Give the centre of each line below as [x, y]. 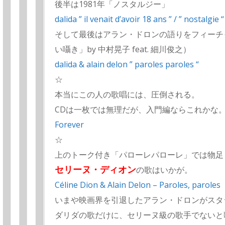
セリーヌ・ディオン [95, 170]
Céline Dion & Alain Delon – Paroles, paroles [138, 185]
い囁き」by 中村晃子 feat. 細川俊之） [123, 49]
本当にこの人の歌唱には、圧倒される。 [127, 95]
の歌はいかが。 [164, 170]
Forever [69, 125]
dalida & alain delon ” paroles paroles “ [127, 65]
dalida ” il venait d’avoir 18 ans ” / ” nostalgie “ [139, 19]
